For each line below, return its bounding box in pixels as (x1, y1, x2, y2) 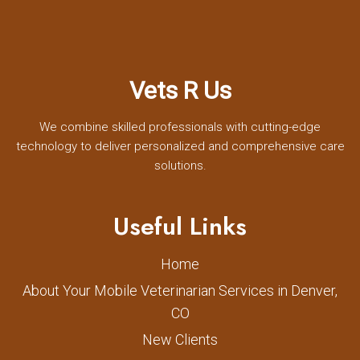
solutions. (153, 157, 207, 173)
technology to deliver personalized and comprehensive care (15, 138, 345, 153)
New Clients (142, 330, 218, 348)
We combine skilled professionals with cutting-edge (39, 119, 321, 134)
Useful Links (113, 208, 247, 243)
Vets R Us (129, 76, 231, 104)
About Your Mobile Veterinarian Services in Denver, (22, 281, 337, 299)
